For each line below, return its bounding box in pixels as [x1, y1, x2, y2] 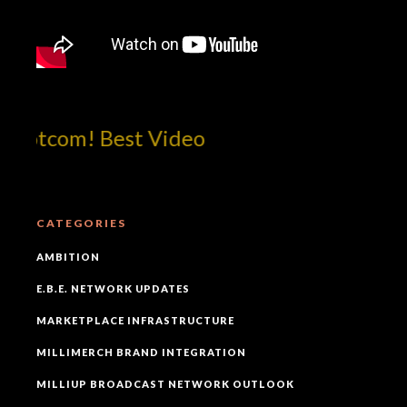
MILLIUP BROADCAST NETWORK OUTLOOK [36, 377, 294, 390]
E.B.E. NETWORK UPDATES [36, 282, 190, 294]
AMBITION [36, 250, 100, 263]
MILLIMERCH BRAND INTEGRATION [36, 345, 246, 358]
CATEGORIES [36, 215, 126, 230]
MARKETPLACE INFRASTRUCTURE [36, 313, 234, 326]
